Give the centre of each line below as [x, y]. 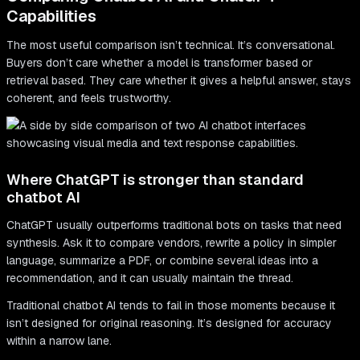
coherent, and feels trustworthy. [89, 98]
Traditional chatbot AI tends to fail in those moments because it [171, 306]
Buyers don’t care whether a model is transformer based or [160, 63]
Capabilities [51, 16]
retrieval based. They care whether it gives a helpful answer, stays [179, 81]
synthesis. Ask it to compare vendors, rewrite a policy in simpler [172, 243]
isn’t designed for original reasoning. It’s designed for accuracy [169, 323]
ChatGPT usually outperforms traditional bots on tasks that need [174, 225]
